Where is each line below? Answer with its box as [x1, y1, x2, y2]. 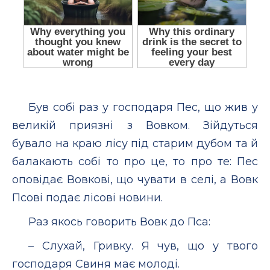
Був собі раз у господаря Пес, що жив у [28, 100, 258, 114]
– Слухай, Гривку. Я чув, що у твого [28, 239, 258, 253]
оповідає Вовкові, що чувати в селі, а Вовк [12, 172, 258, 186]
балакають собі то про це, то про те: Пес [12, 154, 258, 168]
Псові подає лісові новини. [12, 190, 163, 204]
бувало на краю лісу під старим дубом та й [12, 136, 258, 150]
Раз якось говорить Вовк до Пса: [28, 215, 210, 228]
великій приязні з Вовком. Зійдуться [12, 118, 258, 132]
